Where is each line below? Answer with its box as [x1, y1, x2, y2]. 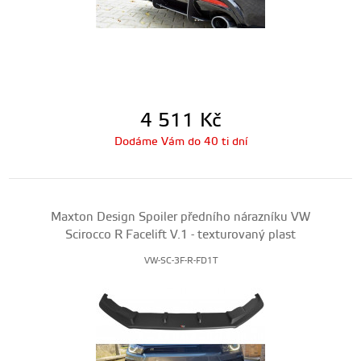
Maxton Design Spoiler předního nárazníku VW [51, 210, 310, 225]
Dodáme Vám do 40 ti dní [114, 135, 247, 149]
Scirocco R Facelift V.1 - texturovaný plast [65, 227, 296, 243]
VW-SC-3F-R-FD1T [143, 255, 218, 267]
